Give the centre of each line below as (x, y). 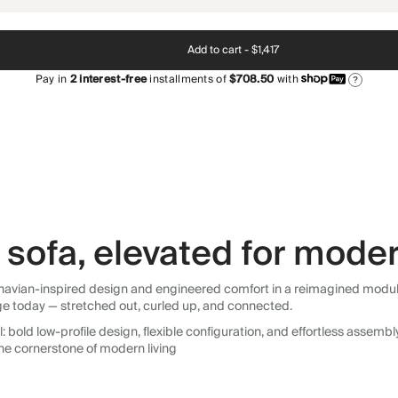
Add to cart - (218, 50)
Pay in (52, 80)
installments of (187, 80)
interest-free (111, 80)
